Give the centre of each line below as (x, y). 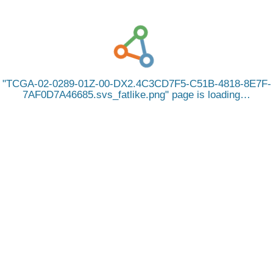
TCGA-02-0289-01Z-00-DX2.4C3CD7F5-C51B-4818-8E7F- (138, 84)
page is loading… (210, 95)
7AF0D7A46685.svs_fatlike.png (94, 95)
